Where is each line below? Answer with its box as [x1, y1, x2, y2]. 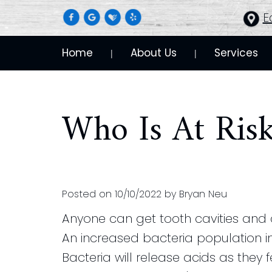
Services [214, 46, 258, 61]
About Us [131, 46, 177, 61]
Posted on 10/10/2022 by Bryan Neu [62, 187, 227, 202]
